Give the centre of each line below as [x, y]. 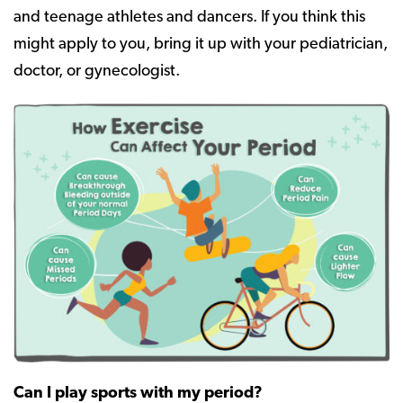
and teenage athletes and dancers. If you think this [189, 18]
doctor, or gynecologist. [97, 72]
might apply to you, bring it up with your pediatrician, [201, 45]
